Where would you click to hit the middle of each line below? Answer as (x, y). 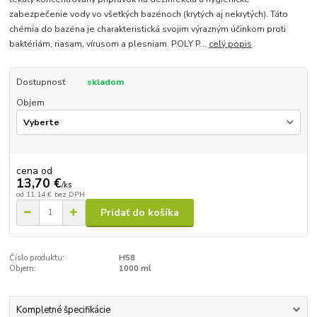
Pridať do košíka (140, 212)
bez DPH (69, 194)
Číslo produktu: (37, 258)
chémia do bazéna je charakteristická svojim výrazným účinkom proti (148, 29)
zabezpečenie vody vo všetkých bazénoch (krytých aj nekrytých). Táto (149, 15)
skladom (105, 82)
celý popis (231, 44)
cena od (34, 171)
